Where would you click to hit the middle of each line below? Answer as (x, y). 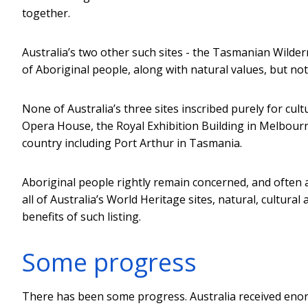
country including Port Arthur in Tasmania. (132, 143)
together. (46, 13)
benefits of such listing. (81, 216)
